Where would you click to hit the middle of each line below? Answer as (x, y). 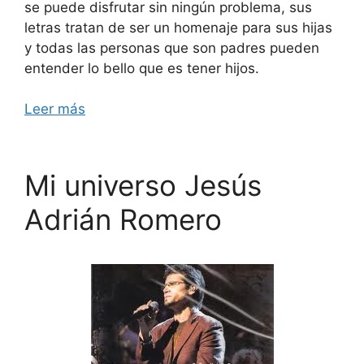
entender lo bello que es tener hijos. (142, 68)
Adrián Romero (123, 219)
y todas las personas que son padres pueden (172, 48)
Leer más (55, 109)
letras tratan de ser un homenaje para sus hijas (178, 27)
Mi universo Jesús (143, 185)
